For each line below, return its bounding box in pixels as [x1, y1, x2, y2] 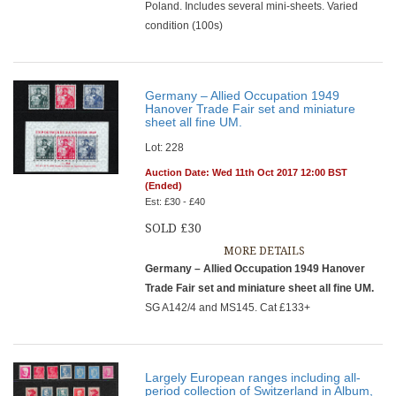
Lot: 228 [145, 141, 185, 154]
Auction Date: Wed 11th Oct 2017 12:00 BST [145, 167, 348, 178]
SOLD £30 [145, 221, 202, 235]
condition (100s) [145, 19, 224, 32]
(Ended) [145, 180, 183, 191]
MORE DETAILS [223, 245, 305, 257]
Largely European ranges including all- [145, 370, 362, 385]
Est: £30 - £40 [145, 196, 206, 207]
